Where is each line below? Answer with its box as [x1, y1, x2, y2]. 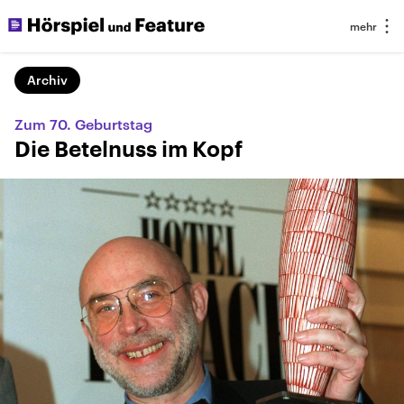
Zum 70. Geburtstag [14, 115, 152, 133]
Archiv [27, 72, 68, 87]
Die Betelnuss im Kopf [14, 139, 243, 161]
